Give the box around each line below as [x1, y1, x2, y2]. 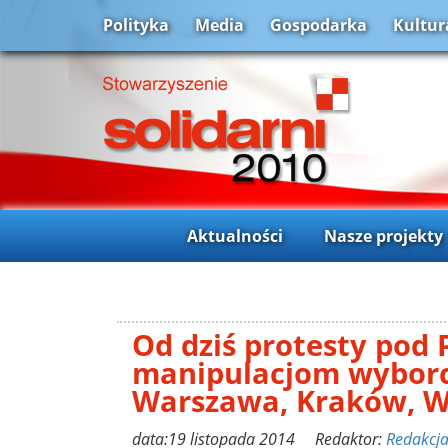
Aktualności [186, 224, 283, 247]
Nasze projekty [323, 224, 443, 247]
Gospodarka [270, 14, 367, 37]
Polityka [103, 14, 169, 37]
